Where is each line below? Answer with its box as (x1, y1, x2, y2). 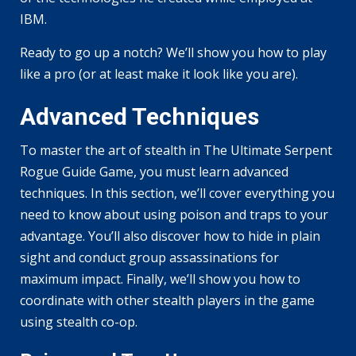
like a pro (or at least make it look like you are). (20, 64, 298, 83)
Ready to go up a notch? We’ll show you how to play (20, 43, 327, 61)
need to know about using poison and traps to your (20, 205, 328, 223)
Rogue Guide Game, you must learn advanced (20, 162, 288, 180)
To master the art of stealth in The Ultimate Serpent (20, 141, 332, 159)
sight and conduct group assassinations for (20, 248, 279, 266)
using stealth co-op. (20, 312, 137, 331)
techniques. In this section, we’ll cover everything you (20, 184, 335, 202)
